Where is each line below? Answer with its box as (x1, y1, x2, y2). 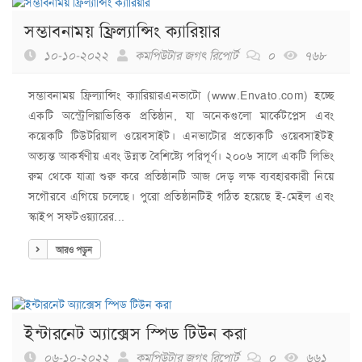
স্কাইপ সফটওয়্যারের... (28, 208, 125, 224)
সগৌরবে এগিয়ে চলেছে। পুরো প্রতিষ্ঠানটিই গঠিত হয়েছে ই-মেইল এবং (28, 188, 334, 204)
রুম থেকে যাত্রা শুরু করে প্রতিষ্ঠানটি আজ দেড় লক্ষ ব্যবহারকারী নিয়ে (28, 168, 334, 183)
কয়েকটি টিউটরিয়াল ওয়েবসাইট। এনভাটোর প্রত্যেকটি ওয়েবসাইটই (28, 128, 334, 143)
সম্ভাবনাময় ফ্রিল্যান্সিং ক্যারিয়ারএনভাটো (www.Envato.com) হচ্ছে (28, 87, 334, 103)
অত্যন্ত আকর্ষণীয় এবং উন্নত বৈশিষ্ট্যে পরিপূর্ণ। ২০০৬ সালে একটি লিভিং (28, 148, 334, 163)
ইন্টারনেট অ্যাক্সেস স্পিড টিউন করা (24, 322, 246, 345)
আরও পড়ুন (56, 243, 92, 256)
